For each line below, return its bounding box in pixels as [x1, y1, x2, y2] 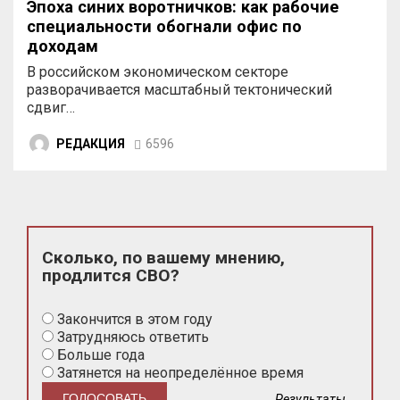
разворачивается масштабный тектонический [27, 81, 332, 99]
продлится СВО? [42, 265, 179, 287]
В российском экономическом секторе [27, 63, 288, 81]
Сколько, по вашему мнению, [42, 247, 285, 269]
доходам [27, 37, 98, 56]
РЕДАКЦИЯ [56, 136, 125, 151]
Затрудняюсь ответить [54, 328, 209, 346]
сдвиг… [27, 99, 75, 117]
